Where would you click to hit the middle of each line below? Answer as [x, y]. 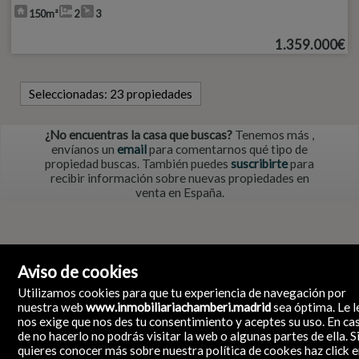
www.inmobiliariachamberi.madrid [179, 307]
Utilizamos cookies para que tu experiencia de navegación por [182, 292]
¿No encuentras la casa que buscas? [139, 135]
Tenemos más [272, 135]
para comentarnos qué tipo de [227, 149]
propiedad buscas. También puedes [138, 163]
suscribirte [259, 163]
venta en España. [179, 192]
